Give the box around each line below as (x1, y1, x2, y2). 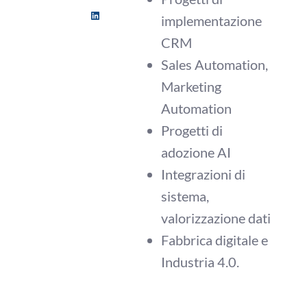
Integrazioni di (161, 166, 245, 182)
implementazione (161, 12, 262, 29)
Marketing (161, 78, 221, 95)
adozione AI (161, 144, 231, 160)
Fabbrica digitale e (161, 232, 268, 248)
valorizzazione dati (161, 210, 271, 226)
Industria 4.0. (161, 254, 239, 270)
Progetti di (161, 122, 223, 138)
